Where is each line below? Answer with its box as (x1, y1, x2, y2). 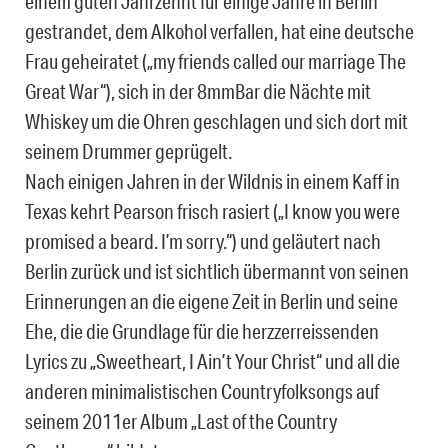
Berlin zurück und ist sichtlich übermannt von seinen (25, 259, 409, 284)
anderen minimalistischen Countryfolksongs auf (25, 379, 379, 404)
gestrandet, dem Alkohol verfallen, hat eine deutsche (25, 19, 414, 44)
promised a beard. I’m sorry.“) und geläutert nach (25, 229, 381, 254)
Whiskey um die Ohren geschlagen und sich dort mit (25, 109, 408, 134)
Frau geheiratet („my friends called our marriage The (25, 49, 406, 74)
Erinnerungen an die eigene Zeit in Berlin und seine (25, 289, 398, 314)
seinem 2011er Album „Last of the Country (25, 409, 337, 434)
